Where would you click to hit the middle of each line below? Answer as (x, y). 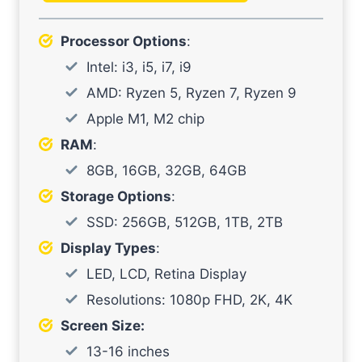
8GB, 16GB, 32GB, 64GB (166, 171)
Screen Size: (103, 326)
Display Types (108, 248)
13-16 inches (128, 352)
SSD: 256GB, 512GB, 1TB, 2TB (185, 223)
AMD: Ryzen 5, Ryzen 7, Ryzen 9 (192, 93)
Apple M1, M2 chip (145, 119)
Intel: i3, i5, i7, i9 (139, 67)
